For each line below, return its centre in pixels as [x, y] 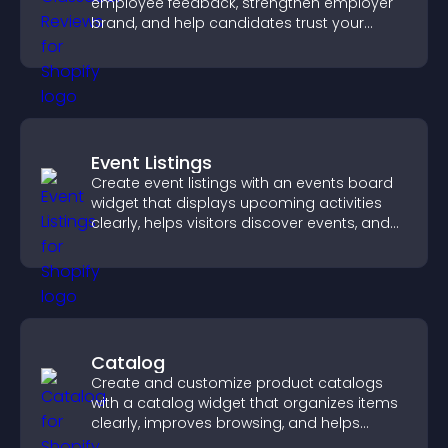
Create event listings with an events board [242, 183]
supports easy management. [197, 243]
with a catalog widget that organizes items [244, 403]
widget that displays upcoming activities [236, 203]
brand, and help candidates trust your [227, 23]
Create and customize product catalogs [237, 383]
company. [128, 43]
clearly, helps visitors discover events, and [240, 223]
